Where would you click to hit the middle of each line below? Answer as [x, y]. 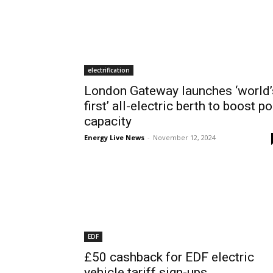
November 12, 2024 [184, 137]
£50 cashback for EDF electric [169, 257]
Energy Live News [114, 137]
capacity [108, 121]
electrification [109, 70]
